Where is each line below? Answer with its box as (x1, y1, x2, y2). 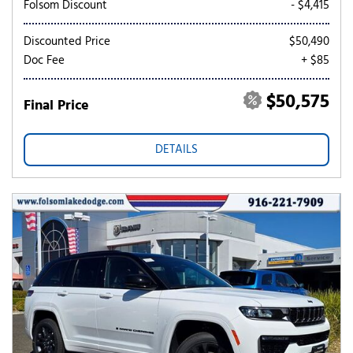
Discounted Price (24, 32, 110, 51)
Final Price (24, 95, 89, 117)
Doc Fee (24, 51, 65, 70)
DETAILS (155, 140, 198, 159)
